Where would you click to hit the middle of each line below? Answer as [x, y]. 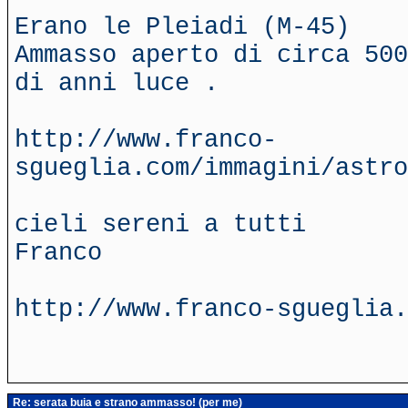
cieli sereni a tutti [160, 224]
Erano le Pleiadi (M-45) [182, 27]
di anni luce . [117, 83]
